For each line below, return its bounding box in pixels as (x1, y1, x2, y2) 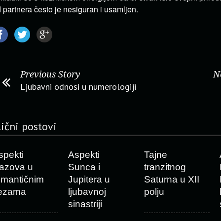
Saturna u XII (144, 174, 199, 184)
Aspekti (68, 149, 100, 160)
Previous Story (20, 69, 80, 79)
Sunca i (68, 162, 100, 172)
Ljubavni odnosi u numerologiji (20, 81, 136, 92)
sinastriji (68, 199, 102, 209)
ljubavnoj (68, 186, 106, 197)
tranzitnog (144, 162, 186, 172)
